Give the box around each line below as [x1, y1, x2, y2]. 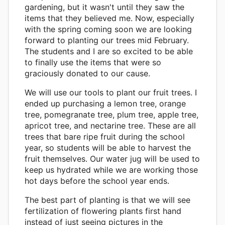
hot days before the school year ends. [25, 175, 169, 186]
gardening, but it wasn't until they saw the [25, 2, 184, 12]
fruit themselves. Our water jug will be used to [25, 153, 200, 164]
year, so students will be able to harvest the [25, 142, 191, 153]
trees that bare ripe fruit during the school [25, 131, 185, 142]
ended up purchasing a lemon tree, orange [25, 98, 186, 108]
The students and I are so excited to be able [25, 46, 193, 56]
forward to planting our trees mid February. [25, 35, 189, 45]
